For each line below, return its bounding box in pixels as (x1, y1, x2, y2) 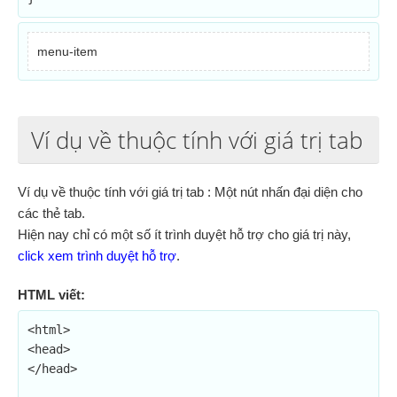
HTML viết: (18, 287, 85, 302)
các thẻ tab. (18, 206, 85, 221)
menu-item (37, 44, 97, 58)
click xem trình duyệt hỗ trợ (18, 248, 176, 263)
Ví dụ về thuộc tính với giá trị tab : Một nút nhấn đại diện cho (18, 184, 362, 199)
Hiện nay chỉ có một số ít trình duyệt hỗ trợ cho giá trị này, (18, 227, 351, 242)
